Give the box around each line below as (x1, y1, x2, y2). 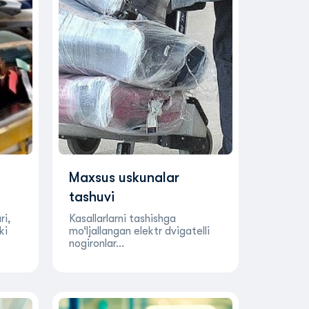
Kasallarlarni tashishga (68, 212, 176, 225)
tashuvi (68, 189, 114, 205)
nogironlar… (68, 237, 124, 250)
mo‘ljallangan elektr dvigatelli (68, 225, 210, 237)
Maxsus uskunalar (68, 170, 179, 186)
